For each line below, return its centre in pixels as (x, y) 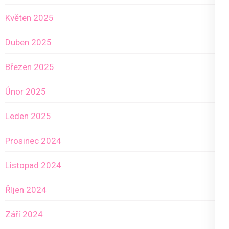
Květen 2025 (29, 18)
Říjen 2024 (26, 190)
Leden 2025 (28, 116)
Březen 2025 (30, 67)
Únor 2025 (26, 92)
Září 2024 (24, 214)
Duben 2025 (28, 43)
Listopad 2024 (33, 165)
